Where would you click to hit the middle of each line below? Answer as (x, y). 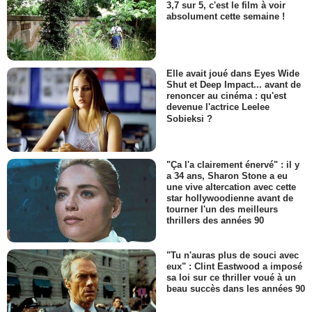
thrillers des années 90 (215, 221)
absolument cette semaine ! (226, 17)
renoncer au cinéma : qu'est (226, 96)
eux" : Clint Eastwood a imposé (234, 267)
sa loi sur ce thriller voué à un (231, 278)
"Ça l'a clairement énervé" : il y (233, 164)
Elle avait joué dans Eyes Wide (233, 74)
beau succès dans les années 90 (236, 289)
